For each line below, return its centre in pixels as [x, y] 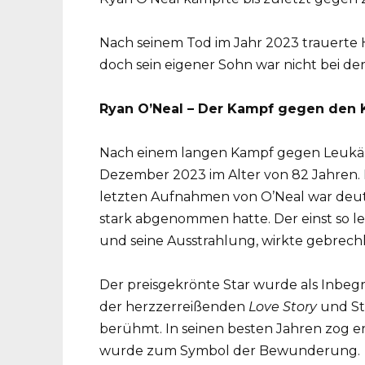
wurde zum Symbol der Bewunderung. [230, 351]
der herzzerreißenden [174, 307]
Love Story [283, 307]
